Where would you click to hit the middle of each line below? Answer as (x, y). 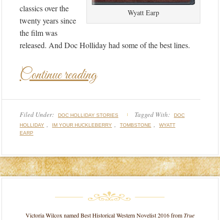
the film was (39, 33)
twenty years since (48, 20)
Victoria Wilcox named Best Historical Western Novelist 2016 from (105, 215)
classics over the (44, 8)
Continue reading (58, 75)
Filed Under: (38, 114)
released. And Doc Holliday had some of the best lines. (105, 45)
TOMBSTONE (136, 125)
